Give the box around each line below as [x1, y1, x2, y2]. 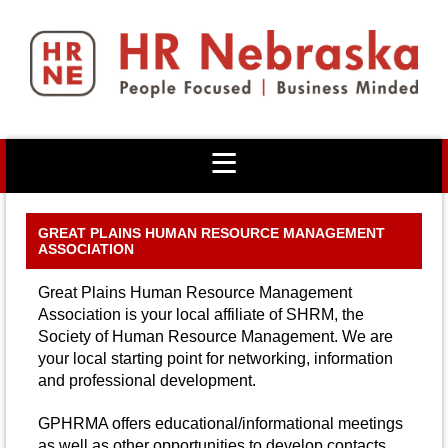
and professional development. [38, 371, 256, 389]
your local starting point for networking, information [38, 349, 393, 367]
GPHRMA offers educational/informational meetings [38, 415, 403, 433]
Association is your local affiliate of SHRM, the [38, 305, 364, 323]
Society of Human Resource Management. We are [38, 327, 393, 345]
